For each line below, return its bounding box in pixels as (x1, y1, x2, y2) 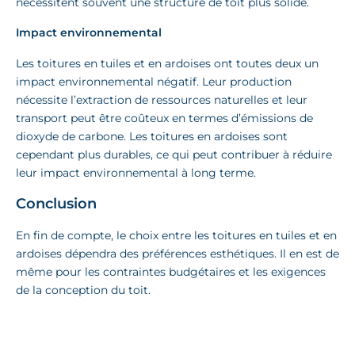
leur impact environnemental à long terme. (16, 166, 256, 181)
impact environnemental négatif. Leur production (16, 74, 292, 90)
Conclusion (16, 194, 97, 212)
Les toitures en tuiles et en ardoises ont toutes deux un (16, 56, 319, 71)
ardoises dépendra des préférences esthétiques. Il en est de (16, 246, 339, 261)
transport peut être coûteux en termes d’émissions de (16, 111, 313, 126)
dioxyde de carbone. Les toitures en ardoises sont (16, 129, 288, 144)
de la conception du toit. (16, 282, 151, 297)
